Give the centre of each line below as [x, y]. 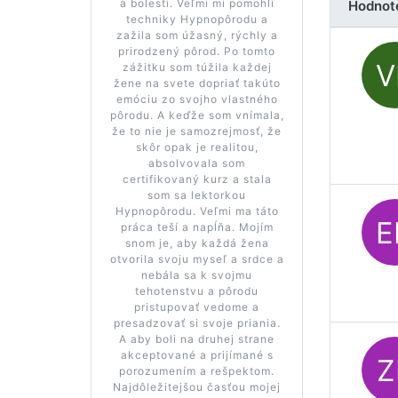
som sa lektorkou [197, 195]
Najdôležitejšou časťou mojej [197, 386]
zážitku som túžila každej [197, 67]
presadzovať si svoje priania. [197, 322]
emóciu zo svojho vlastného [197, 99]
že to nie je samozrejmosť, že [197, 131]
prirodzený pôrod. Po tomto [197, 51]
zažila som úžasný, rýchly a [197, 35]
